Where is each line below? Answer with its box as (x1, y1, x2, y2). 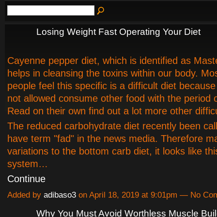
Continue (7, 173, 46, 184)
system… (7, 158, 48, 169)
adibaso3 (44, 190, 76, 200)
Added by (7, 190, 44, 200)
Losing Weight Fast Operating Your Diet (36, 26, 201, 37)
